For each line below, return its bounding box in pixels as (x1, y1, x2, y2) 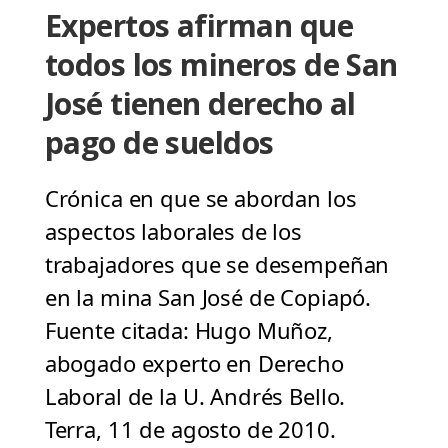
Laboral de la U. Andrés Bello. (44, 381, 346, 412)
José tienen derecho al (44, 83, 356, 125)
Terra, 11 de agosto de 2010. (44, 414, 336, 445)
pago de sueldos (44, 122, 274, 164)
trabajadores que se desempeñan (44, 249, 390, 280)
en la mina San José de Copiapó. (44, 282, 372, 313)
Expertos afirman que (44, 5, 353, 47)
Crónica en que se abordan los (44, 183, 357, 214)
